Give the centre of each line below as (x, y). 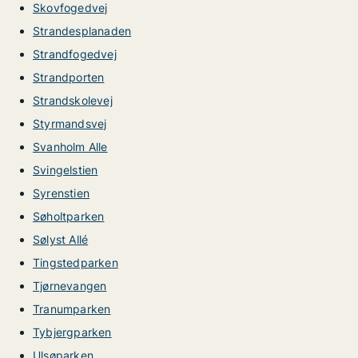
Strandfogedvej (75, 54)
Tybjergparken (72, 332)
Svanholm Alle (70, 147)
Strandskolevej (73, 100)
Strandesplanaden (82, 31)
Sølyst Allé (61, 239)
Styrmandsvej (70, 123)
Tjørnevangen (70, 286)
